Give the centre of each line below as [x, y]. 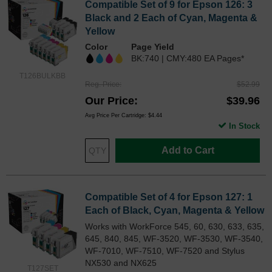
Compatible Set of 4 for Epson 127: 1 [169, 197]
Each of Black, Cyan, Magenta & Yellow [175, 211]
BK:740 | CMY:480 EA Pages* [188, 58]
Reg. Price [102, 85]
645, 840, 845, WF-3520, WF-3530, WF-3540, [174, 239]
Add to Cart [188, 151]
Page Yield [153, 46]
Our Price [110, 101]
